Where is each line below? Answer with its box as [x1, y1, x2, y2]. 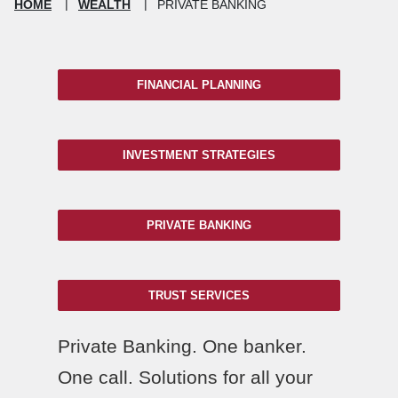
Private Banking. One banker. [58, 335, 306, 356]
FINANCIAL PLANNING [137, 77, 261, 92]
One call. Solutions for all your [58, 366, 313, 387]
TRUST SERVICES [148, 288, 250, 302]
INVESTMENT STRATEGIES [123, 147, 275, 162]
